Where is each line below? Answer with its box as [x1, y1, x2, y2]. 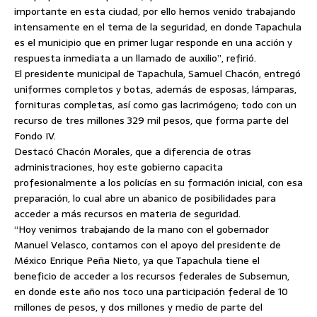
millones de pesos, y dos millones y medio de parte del [14, 299, 263, 315]
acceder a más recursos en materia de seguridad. [14, 206, 241, 221]
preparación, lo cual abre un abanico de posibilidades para [14, 190, 276, 206]
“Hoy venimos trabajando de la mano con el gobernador [14, 221, 269, 237]
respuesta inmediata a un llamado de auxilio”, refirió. [14, 50, 256, 66]
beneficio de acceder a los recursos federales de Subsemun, [14, 268, 289, 284]
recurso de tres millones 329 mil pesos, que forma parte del [14, 113, 289, 128]
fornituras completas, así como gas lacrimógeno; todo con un [14, 97, 296, 113]
